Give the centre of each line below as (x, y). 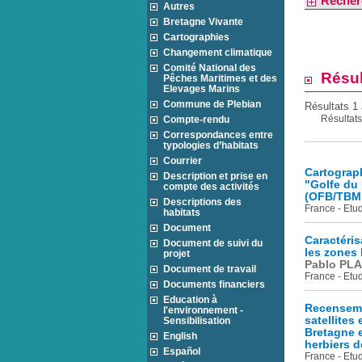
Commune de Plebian (212, 104)
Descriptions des (202, 202)
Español (182, 351)
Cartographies (196, 37)
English (180, 336)
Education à (190, 299)
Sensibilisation (197, 320)
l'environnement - (203, 310)
